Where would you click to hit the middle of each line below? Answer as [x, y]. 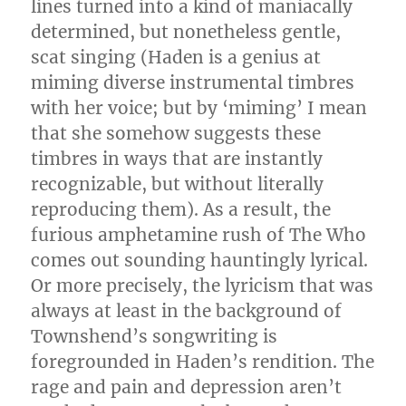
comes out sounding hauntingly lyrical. [200, 260]
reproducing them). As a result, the [181, 209]
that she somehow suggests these [176, 133]
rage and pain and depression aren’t [187, 387]
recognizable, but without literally [178, 184]
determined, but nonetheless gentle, [186, 32]
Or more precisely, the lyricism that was [203, 285]
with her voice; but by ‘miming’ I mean [199, 108]
